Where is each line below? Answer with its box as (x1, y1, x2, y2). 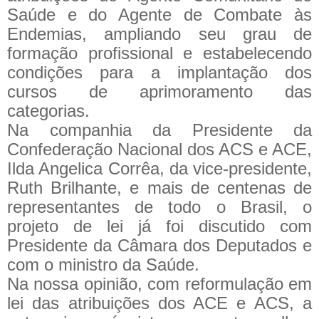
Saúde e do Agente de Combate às (7, 4, 312, 24)
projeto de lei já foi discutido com (7, 216, 312, 236)
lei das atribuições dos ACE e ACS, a (7, 293, 312, 313)
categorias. (7, 100, 90, 120)
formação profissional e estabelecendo (7, 43, 312, 63)
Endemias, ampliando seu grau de (7, 23, 312, 43)
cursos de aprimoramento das (7, 81, 312, 101)
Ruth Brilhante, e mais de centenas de (7, 177, 312, 197)
